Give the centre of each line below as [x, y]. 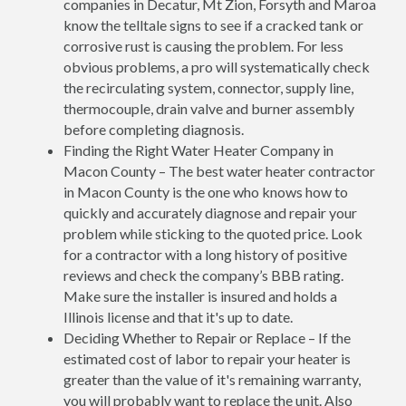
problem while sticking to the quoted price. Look [213, 233]
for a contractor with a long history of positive [205, 254]
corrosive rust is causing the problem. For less [203, 45]
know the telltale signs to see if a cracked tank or [213, 24]
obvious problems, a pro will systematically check [217, 66]
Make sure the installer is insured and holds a [200, 295]
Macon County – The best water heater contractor [219, 170]
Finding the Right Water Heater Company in [198, 150]
